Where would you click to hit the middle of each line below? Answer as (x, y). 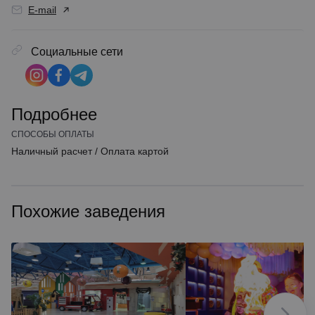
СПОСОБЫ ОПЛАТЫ (53, 134)
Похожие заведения (88, 211)
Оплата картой (135, 151)
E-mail (42, 10)
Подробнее (54, 114)
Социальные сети (76, 52)
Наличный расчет (52, 151)
